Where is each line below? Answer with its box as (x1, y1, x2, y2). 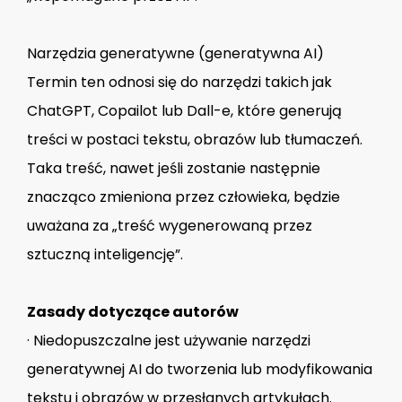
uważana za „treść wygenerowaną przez (27, 215, 312, 237)
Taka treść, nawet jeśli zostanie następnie (27, 158, 320, 179)
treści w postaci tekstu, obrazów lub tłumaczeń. (27, 129, 363, 151)
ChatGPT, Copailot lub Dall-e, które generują (27, 100, 342, 122)
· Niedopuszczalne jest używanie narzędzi (27, 330, 310, 352)
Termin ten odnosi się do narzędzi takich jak (27, 72, 332, 93)
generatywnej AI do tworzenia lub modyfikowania (27, 359, 372, 380)
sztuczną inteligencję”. (27, 244, 183, 266)
